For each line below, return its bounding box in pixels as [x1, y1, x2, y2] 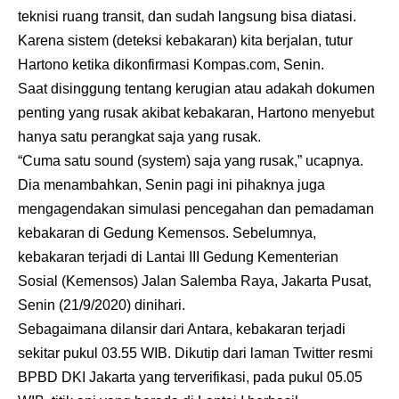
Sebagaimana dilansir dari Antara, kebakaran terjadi [18, 322, 346, 338]
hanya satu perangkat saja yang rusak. [18, 129, 261, 145]
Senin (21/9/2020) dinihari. [18, 297, 185, 313]
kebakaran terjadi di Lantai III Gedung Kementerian [18, 249, 338, 265]
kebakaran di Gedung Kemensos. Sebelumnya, [18, 225, 316, 241]
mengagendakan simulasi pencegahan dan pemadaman [18, 201, 374, 217]
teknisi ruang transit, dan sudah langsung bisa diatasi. [18, 9, 356, 25]
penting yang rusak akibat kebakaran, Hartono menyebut [18, 105, 374, 121]
